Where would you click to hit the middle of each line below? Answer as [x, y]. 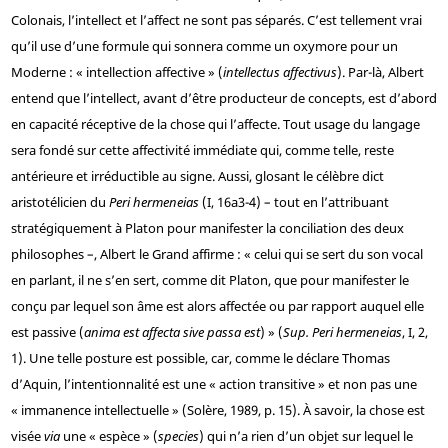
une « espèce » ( [108, 436]
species [178, 436]
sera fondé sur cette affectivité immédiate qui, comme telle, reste [202, 150]
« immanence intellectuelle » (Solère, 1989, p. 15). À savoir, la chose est [217, 410]
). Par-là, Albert [380, 72]
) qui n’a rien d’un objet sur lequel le [305, 436]
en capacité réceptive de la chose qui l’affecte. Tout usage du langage [215, 124]
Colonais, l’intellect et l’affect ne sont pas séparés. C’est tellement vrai [216, 20]
